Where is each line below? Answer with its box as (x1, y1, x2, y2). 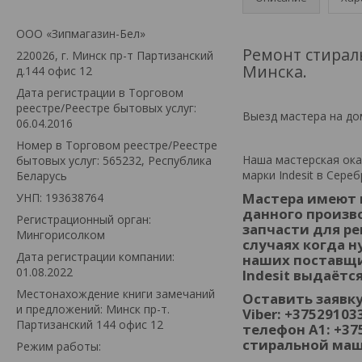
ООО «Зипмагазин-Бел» (16, 25, 145, 41)
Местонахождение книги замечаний (16, 285, 215, 301)
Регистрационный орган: (16, 211, 151, 227)
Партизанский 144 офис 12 (16, 316, 163, 332)
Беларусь (16, 167, 67, 183)
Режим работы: (16, 338, 101, 354)
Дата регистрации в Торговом (16, 84, 183, 100)
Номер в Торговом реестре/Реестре (16, 137, 217, 153)
